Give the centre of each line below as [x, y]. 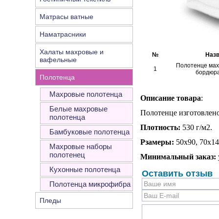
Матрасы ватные [66, 17]
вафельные [58, 60]
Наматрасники [63, 34]
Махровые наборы [81, 146]
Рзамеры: [157, 142]
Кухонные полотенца [85, 169]
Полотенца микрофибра [90, 184]
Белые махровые [78, 109]
